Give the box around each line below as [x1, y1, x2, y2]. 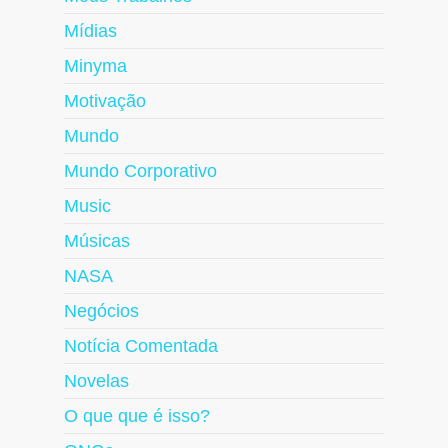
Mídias [64, 21, 117, 42]
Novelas [64, 371, 129, 392]
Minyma [64, 56, 127, 77]
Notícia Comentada [64, 336, 218, 357]
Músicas [64, 231, 130, 252]
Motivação [64, 91, 146, 112]
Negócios [64, 301, 139, 322]
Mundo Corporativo [64, 161, 217, 182]
